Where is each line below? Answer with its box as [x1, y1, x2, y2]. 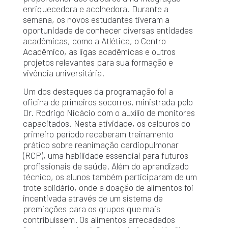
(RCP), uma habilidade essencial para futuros [22, 150, 188, 161]
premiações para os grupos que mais [22, 203, 160, 215]
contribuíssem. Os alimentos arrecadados [22, 214, 175, 225]
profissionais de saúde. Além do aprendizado [22, 160, 189, 172]
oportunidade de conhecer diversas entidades [22, 24, 193, 36]
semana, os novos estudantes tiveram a [22, 14, 169, 25]
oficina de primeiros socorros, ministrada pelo [22, 96, 193, 108]
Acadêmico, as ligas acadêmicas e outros [22, 46, 176, 58]
